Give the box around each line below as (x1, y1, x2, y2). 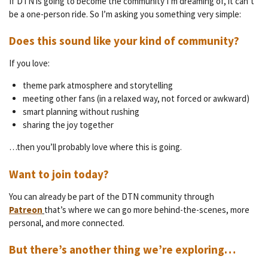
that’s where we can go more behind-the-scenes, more (44, 203, 249, 215)
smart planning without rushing (22, 106, 139, 118)
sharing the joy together (22, 119, 114, 131)
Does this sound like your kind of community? (9, 33, 239, 48)
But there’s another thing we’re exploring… (9, 242, 236, 257)
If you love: (9, 57, 50, 69)
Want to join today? (9, 166, 109, 181)
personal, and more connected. (9, 217, 124, 229)
